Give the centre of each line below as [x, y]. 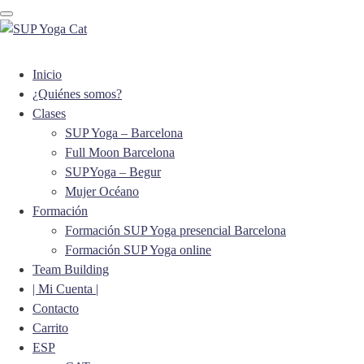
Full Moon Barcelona [120, 152]
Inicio [47, 74]
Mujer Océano [102, 191]
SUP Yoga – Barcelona [124, 133]
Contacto [56, 308]
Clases [49, 113]
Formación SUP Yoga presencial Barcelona [175, 230]
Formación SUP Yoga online [138, 250]
